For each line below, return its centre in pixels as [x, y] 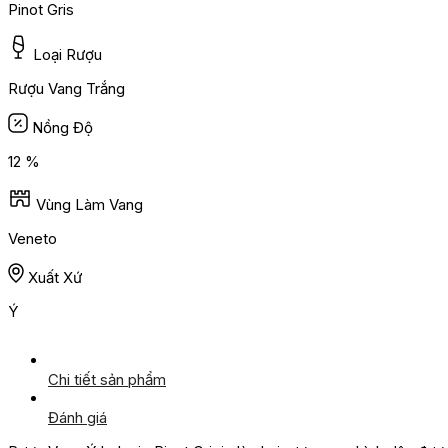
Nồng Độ [62, 128]
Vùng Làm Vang [89, 205]
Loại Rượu [67, 55]
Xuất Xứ [55, 278]
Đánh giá [77, 418]
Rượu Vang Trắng [66, 89]
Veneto [32, 239]
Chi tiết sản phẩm [107, 380]
